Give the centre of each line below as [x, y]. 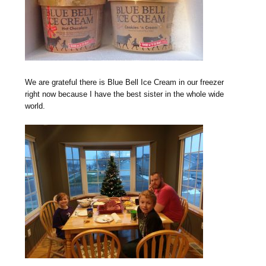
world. [35, 106]
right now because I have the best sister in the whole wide [125, 94]
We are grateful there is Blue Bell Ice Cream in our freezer [125, 83]
